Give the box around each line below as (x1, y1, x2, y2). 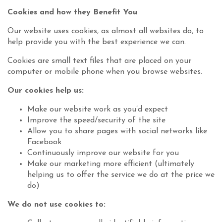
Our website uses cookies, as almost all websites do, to (7, 27, 204, 35)
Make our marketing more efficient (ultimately (27, 160, 194, 168)
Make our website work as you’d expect (27, 106, 168, 113)
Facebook (27, 138, 61, 146)
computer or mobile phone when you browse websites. (7, 68, 202, 76)
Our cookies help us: (7, 87, 84, 95)
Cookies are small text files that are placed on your (7, 57, 191, 65)
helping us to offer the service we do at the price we (27, 171, 215, 179)
